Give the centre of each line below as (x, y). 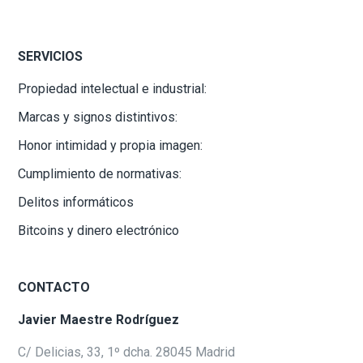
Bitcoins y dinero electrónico (99, 231)
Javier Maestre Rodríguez (99, 320)
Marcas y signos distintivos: (98, 117)
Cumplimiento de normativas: (100, 174)
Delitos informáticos (76, 203)
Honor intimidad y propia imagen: (111, 146)
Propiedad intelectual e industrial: (113, 89)
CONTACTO (54, 288)
